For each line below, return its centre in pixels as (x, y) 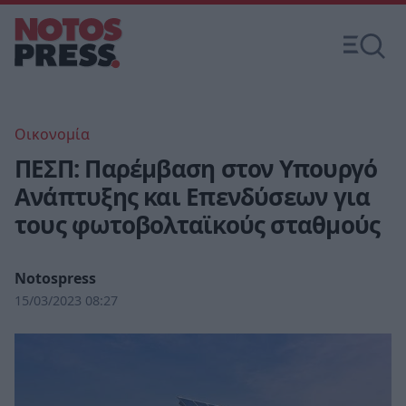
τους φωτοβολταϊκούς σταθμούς (198, 225)
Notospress (55, 278)
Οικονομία (52, 134)
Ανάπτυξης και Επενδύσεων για (193, 197)
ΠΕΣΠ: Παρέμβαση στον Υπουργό (196, 169)
